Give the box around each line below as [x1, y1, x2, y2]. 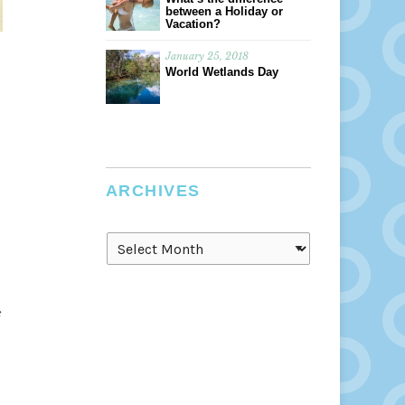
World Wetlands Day [165, 65, 278, 79]
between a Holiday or [165, 5, 283, 18]
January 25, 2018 [165, 50, 249, 62]
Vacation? [165, 17, 221, 31]
